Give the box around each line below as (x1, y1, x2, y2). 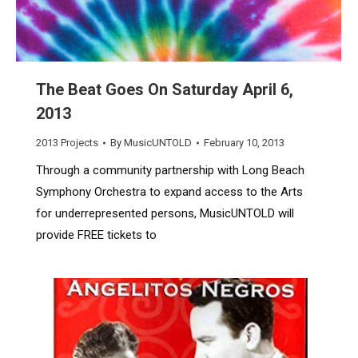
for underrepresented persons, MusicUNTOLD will (36, 206, 294, 221)
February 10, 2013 (204, 137, 284, 149)
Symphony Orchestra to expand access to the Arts (36, 185, 303, 200)
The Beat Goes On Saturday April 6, (36, 80, 293, 100)
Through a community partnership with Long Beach (36, 163, 304, 178)
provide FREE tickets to (36, 228, 157, 243)
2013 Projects (36, 137, 98, 149)
